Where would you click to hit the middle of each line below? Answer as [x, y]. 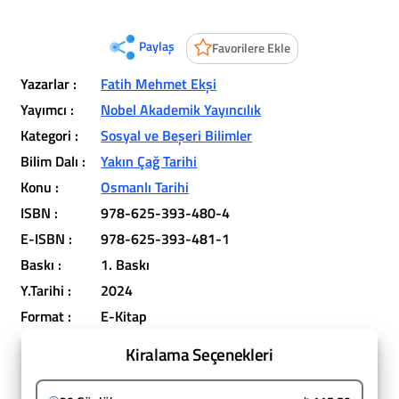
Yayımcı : [48, 110]
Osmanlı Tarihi [145, 187]
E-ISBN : [47, 239]
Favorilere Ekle [251, 48]
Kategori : [50, 135]
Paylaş [156, 46]
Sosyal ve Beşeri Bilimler [177, 135]
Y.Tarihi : [46, 290]
